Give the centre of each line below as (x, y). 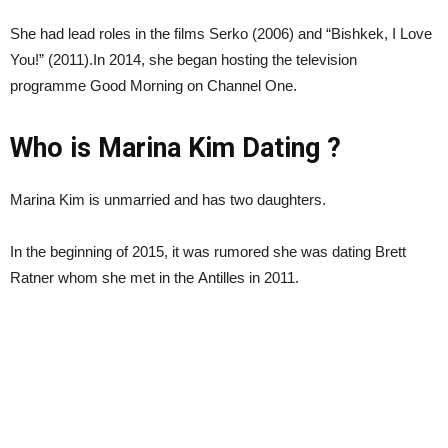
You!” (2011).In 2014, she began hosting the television (183, 59)
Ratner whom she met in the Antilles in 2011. (154, 277)
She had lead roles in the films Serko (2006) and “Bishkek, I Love (221, 33)
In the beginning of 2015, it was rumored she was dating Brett (208, 251)
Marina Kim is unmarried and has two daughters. (168, 199)
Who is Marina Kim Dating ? (175, 147)
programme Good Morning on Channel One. (153, 85)
